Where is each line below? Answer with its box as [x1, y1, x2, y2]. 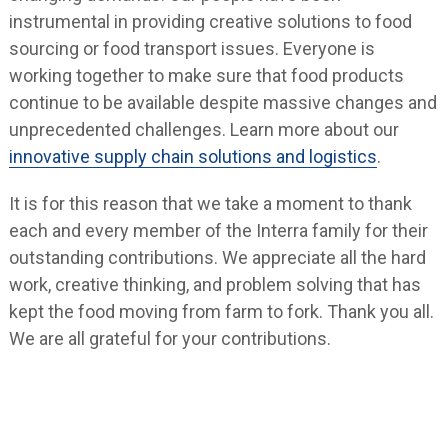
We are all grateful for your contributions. [8, 328, 331, 350]
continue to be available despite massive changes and [8, 92, 437, 114]
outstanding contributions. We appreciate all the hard [8, 247, 426, 269]
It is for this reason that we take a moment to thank [8, 193, 412, 215]
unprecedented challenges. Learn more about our [8, 119, 399, 141]
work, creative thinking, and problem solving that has [8, 274, 421, 296]
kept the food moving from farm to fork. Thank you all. [8, 301, 434, 323]
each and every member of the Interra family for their [8, 220, 428, 242]
